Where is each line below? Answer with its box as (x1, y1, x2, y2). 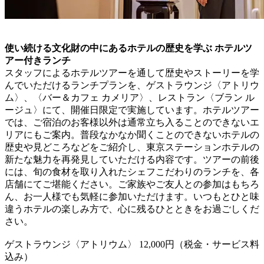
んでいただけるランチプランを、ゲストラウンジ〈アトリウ (5, 80, 259, 90)
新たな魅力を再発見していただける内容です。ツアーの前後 (5, 154, 259, 164)
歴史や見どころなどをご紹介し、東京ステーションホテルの (5, 141, 259, 152)
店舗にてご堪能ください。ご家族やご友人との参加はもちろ (5, 179, 259, 189)
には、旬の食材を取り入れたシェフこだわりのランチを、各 (5, 166, 259, 177)
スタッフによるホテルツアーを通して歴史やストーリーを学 (5, 67, 259, 78)
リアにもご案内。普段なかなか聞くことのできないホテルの (5, 129, 259, 140)
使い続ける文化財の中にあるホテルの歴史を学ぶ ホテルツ (5, 42, 252, 53)
